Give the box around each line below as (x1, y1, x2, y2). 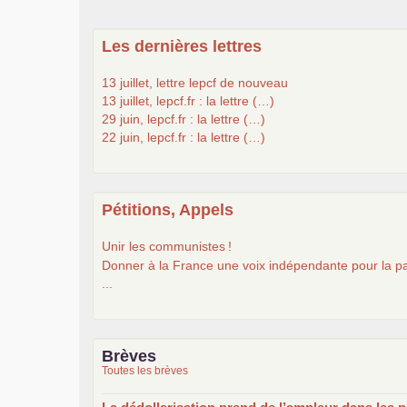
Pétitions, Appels (102, 200, 233, 219)
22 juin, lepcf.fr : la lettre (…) (102, 129, 265, 144)
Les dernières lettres (102, 36, 262, 55)
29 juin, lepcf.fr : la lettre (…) (102, 111, 265, 126)
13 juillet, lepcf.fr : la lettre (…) (102, 93, 274, 108)
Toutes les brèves (102, 363, 188, 377)
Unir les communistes (102, 238, 225, 253)
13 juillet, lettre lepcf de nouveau (102, 74, 288, 90)
